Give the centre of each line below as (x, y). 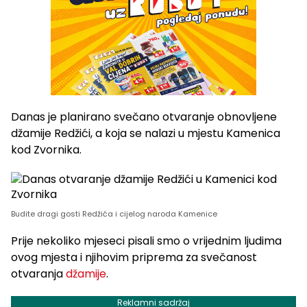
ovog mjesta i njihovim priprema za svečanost (134, 258)
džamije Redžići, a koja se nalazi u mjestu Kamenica (146, 134)
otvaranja (38, 274)
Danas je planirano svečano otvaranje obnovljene (144, 117)
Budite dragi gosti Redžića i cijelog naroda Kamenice (114, 214)
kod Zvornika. (46, 150)
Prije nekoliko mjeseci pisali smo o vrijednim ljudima (146, 241)
